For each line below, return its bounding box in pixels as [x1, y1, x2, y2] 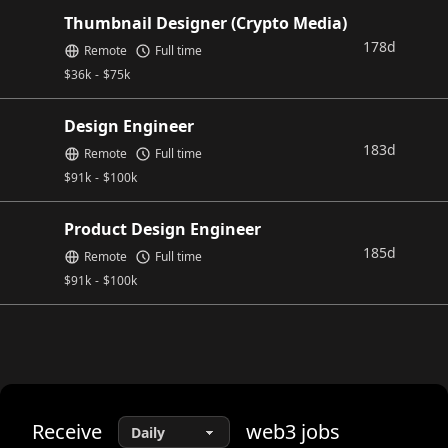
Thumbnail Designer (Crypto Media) [64, 12, 347, 34]
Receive [32, 418, 102, 445]
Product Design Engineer [64, 218, 261, 240]
